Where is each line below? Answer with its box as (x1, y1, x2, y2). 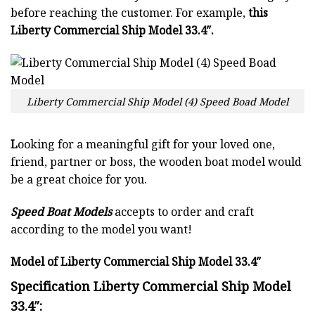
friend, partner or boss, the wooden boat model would (11, 154, 302, 170)
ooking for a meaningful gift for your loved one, (18, 136, 275, 153)
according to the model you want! (11, 221, 192, 238)
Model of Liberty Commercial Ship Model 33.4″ (11, 254, 261, 270)
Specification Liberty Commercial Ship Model (11, 278, 291, 295)
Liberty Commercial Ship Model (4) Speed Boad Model (27, 94, 288, 108)
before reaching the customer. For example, (11, 5, 248, 21)
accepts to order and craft (112, 204, 254, 220)
